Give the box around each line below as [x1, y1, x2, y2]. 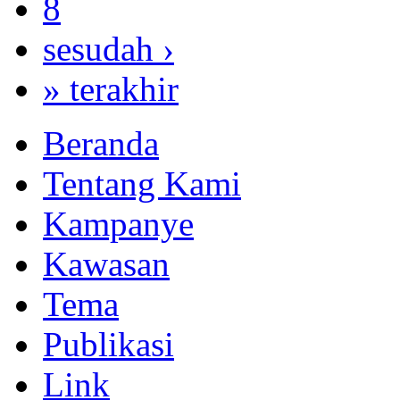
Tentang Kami [43, 164, 241, 204]
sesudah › [43, 29, 174, 69]
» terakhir [43, 70, 179, 109]
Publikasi [43, 325, 174, 364]
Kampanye [43, 204, 194, 244]
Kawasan [43, 245, 170, 284]
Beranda [43, 124, 159, 163]
